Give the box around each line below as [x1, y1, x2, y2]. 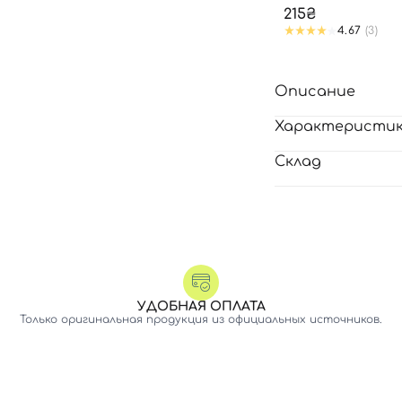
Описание [275, 83, 355, 100]
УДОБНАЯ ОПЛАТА [136, 300, 266, 313]
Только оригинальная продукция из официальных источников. [20, 313, 382, 326]
